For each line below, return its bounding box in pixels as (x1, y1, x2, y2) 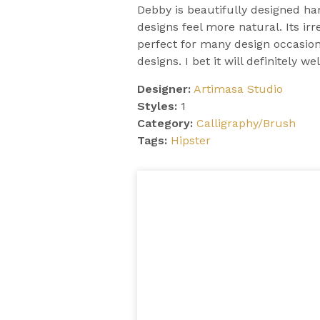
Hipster (171, 134, 211, 147)
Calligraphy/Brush (196, 116, 296, 130)
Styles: (137, 99, 177, 113)
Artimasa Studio (194, 82, 283, 96)
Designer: (137, 82, 191, 96)
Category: (137, 116, 193, 130)
